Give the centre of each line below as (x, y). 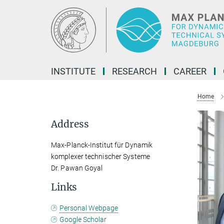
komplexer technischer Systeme (100, 156)
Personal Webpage (89, 208)
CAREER (190, 71)
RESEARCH (134, 71)
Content (16, 23)
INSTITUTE (73, 71)
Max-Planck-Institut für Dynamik (102, 145)
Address (70, 124)
